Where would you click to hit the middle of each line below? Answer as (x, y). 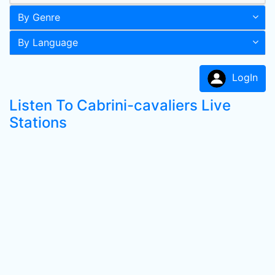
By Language (48, 42)
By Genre (39, 17)
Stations (38, 122)
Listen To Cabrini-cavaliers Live (120, 105)
